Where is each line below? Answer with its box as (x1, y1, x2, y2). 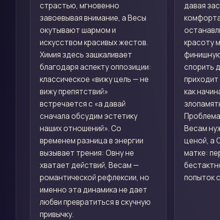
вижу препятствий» (40, 86, 109, 97)
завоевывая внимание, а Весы (40, 12, 147, 23)
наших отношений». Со (40, 123, 122, 134)
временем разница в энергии (40, 135, 144, 146)
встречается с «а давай (40, 98, 126, 109)
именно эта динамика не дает (40, 184, 148, 195)
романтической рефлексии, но (40, 172, 150, 183)
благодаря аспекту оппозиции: (40, 61, 152, 72)
